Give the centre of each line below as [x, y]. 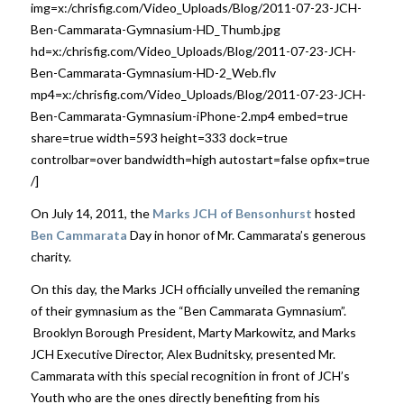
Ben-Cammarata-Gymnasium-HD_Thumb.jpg [155, 29]
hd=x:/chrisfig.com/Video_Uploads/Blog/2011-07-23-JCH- [193, 50]
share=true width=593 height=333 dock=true [159, 137]
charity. [50, 256]
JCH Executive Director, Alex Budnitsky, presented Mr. [183, 353]
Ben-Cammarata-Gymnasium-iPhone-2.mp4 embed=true [189, 115]
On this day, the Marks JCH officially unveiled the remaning [195, 289]
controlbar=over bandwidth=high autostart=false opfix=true [200, 159]
